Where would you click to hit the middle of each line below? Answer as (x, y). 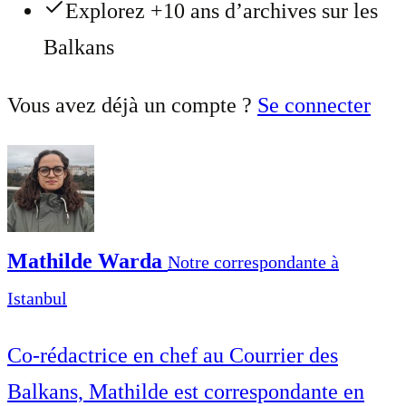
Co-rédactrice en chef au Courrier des (173, 355)
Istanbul (37, 298)
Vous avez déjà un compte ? (132, 105)
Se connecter (314, 105)
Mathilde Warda (87, 261)
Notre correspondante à (253, 261)
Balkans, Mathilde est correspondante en (186, 391)
